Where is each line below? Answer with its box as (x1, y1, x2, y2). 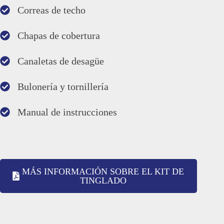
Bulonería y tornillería (17, 81, 108, 92)
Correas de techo (17, 4, 85, 16)
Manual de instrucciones (17, 106, 117, 118)
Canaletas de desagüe (17, 55, 104, 67)
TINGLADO (79, 175, 126, 186)
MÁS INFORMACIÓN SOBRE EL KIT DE (22, 166, 184, 177)
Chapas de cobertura (17, 30, 100, 41)
